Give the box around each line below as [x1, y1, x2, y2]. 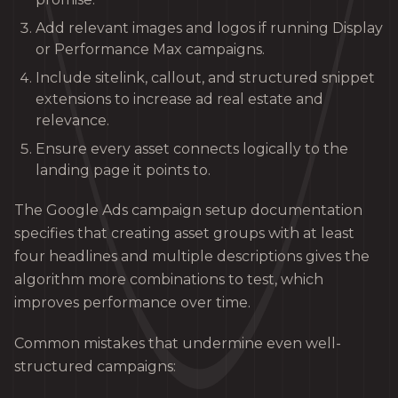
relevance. [36, 111, 109, 129]
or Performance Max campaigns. [36, 40, 265, 58]
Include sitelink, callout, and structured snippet [36, 68, 375, 86]
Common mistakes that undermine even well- [14, 334, 341, 352]
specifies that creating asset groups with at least [14, 224, 354, 242]
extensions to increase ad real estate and [36, 90, 323, 107]
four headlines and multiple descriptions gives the [14, 247, 370, 265]
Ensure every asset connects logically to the [36, 139, 348, 157]
